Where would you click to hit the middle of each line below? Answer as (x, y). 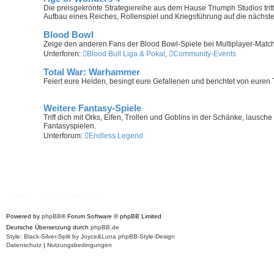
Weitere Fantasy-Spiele (92, 109)
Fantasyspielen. (70, 126)
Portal (21, 196)
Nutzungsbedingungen (80, 245)
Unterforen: (62, 54)
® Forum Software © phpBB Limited (111, 217)
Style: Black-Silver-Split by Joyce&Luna (62, 237)
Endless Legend (116, 136)
